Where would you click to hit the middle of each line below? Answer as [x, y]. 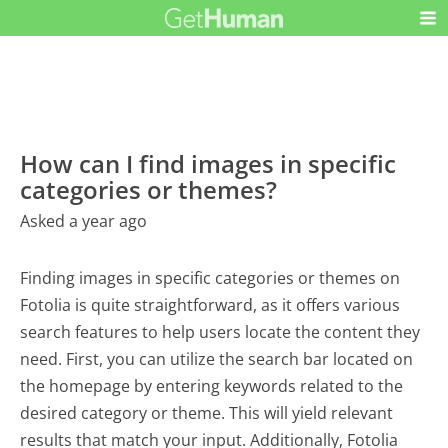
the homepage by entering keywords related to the [212, 386]
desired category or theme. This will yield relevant [207, 413]
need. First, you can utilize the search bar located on [217, 359]
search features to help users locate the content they [220, 332]
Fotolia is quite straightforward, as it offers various [210, 305]
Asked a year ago [84, 221]
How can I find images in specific [208, 164]
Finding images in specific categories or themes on [210, 278]
